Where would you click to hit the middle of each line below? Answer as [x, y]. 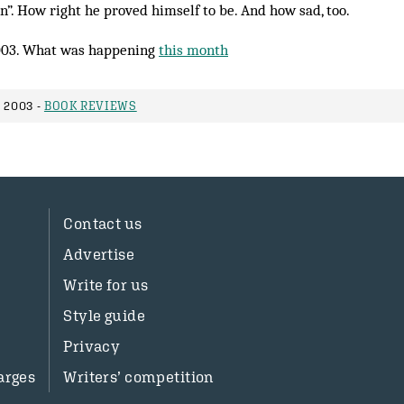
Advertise [99, 254]
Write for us [106, 285]
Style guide [104, 316]
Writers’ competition [139, 377]
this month [193, 50]
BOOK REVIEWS [90, 106]
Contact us [103, 224]
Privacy [92, 346]
